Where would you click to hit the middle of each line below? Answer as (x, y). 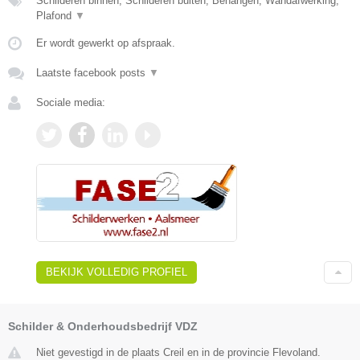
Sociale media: (71, 103)
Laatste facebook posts (92, 73)
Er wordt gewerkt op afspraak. (106, 43)
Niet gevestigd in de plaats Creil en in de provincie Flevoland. (178, 352)
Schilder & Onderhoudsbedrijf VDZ (103, 326)
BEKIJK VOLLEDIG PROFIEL (117, 272)
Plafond (55, 16)
